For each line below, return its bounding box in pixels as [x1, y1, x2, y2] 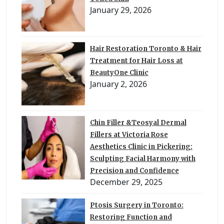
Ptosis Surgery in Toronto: [89, 200, 183, 209]
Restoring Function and [89, 212, 172, 221]
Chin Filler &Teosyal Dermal [89, 118, 186, 127]
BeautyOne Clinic [89, 68, 148, 77]
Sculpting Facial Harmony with [89, 154, 195, 163]
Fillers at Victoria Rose [89, 130, 168, 139]
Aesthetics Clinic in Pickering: [89, 142, 192, 151]
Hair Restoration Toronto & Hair [89, 44, 201, 53]
